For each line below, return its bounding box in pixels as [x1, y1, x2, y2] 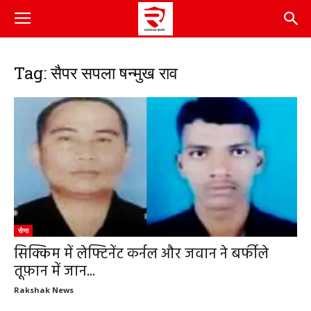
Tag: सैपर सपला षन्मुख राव [14, 62, 178, 84]
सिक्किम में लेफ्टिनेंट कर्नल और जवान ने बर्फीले [14, 243, 269, 267]
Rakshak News [14, 285, 74, 296]
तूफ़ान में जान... [14, 260, 95, 284]
